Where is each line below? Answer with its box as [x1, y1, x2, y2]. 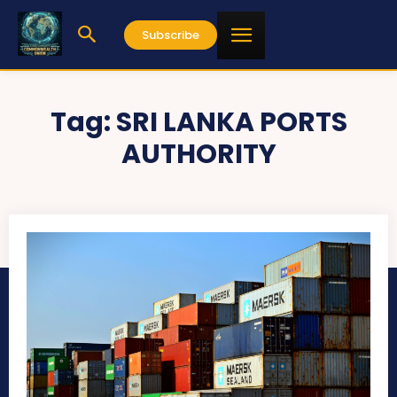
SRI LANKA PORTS [115, 104, 347, 141]
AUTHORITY [121, 136, 276, 173]
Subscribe [142, 26, 199, 43]
